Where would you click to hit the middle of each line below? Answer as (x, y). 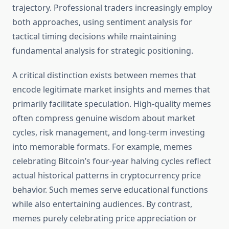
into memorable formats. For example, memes (102, 147)
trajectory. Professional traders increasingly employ (112, 8)
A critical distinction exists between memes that (104, 75)
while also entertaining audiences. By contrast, (102, 204)
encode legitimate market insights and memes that (111, 90)
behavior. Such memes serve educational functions (110, 190)
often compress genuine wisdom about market (104, 118)
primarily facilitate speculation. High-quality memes (112, 104)
